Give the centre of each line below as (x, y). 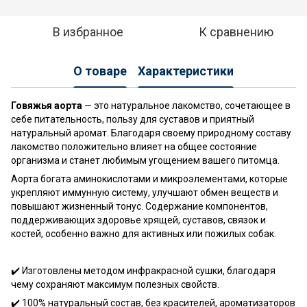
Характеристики (186, 71)
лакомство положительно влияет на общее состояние (134, 146)
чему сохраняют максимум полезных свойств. (115, 284)
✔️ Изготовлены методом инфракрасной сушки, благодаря (143, 270)
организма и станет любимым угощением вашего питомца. (145, 160)
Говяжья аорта (47, 105)
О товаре (100, 71)
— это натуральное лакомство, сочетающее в (186, 105)
